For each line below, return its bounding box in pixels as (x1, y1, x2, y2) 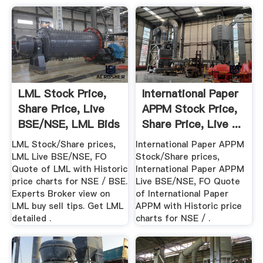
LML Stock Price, (18, 86, 106, 101)
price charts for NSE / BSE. (11, 176, 127, 188)
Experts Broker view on (11, 188, 110, 200)
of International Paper (136, 188, 229, 200)
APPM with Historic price (136, 200, 242, 213)
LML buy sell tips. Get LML (11, 200, 123, 213)
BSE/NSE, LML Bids (18, 116, 120, 131)
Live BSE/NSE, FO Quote (136, 176, 241, 188)
